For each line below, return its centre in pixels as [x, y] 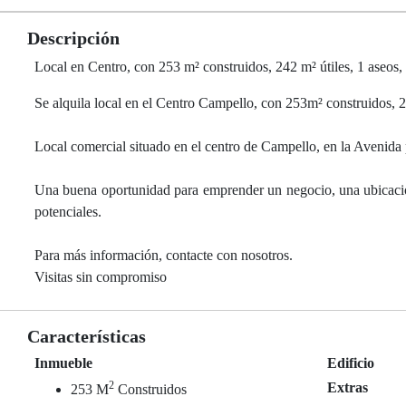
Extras [348, 387]
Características [87, 336]
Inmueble [63, 363]
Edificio [351, 363]
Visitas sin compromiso [101, 277]
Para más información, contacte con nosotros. [164, 255]
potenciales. [68, 212]
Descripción [73, 38]
